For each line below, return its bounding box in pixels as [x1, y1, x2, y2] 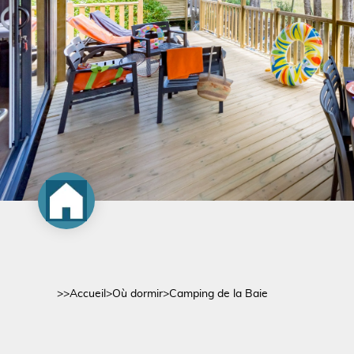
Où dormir [112, 288, 163, 299]
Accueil [70, 288, 106, 299]
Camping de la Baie [169, 288, 268, 299]
